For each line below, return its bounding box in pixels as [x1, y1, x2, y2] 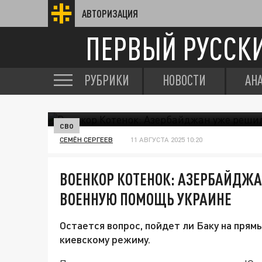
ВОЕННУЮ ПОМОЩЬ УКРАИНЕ [60, 189, 232, 209]
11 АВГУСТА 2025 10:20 [130, 135, 202, 144]
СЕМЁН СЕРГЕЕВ [60, 135, 113, 144]
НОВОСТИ [163, 72, 206, 88]
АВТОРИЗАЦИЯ [82, 8, 138, 19]
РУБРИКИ [84, 72, 129, 88]
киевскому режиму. [60, 233, 150, 246]
